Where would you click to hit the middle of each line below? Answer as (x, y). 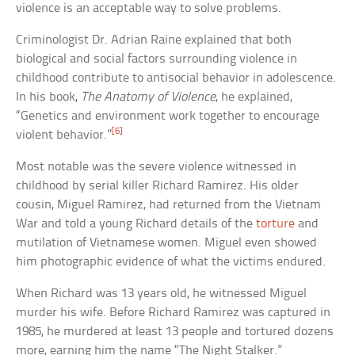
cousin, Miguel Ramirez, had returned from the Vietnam (169, 205)
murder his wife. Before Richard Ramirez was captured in (174, 313)
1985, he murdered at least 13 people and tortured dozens (175, 332)
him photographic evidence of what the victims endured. (171, 262)
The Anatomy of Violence (149, 97)
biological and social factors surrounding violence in (157, 59)
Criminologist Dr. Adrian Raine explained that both (154, 40)
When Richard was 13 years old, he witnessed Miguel (162, 294)
